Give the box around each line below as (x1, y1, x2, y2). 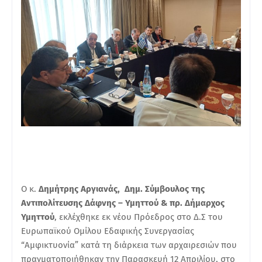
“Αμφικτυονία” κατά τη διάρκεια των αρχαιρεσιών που (21, 239, 237, 250)
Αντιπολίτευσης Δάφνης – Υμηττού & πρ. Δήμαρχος (21, 197, 225, 208)
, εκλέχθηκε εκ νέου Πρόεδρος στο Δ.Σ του (54, 211, 223, 222)
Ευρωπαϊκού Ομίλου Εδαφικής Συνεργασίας (21, 225, 194, 236)
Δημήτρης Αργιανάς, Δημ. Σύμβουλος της (39, 183, 205, 194)
